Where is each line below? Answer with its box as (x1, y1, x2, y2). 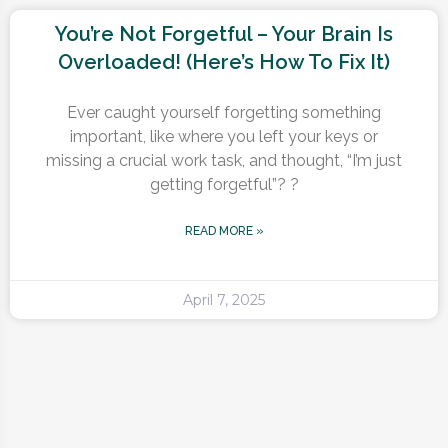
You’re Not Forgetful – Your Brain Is (55, 21, 393, 46)
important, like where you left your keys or (70, 126, 378, 146)
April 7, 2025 (183, 290, 265, 309)
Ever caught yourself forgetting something (67, 102, 381, 122)
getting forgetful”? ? (149, 174, 299, 194)
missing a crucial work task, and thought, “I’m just (46, 150, 402, 170)
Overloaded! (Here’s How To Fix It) (58, 49, 390, 74)
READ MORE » (184, 223, 264, 238)
